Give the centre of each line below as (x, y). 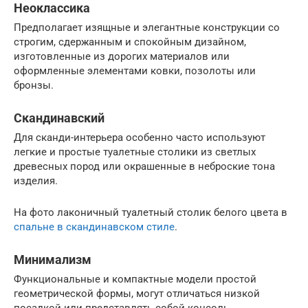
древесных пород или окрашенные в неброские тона (144, 166)
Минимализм (53, 260)
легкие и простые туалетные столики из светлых (135, 152)
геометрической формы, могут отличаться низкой (137, 294)
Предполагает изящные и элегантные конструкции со (147, 27)
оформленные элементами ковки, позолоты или (135, 71)
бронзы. (34, 85)
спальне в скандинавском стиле (94, 227)
